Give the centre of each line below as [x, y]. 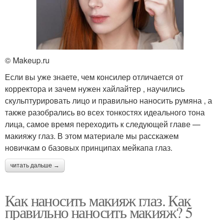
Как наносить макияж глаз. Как [98, 200]
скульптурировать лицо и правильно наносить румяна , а [109, 100]
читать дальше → [35, 165]
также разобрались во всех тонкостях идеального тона [105, 112]
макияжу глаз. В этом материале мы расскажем [92, 136]
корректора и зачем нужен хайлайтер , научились [95, 88]
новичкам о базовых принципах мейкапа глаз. [89, 147]
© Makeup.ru [27, 60]
